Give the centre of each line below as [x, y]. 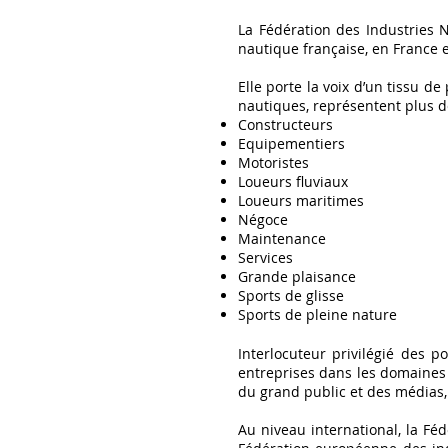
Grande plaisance [297, 276]
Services [265, 257]
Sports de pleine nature [317, 314]
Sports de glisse [291, 295]
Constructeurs [285, 124]
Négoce [263, 219]
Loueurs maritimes [301, 200]
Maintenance [282, 238]
